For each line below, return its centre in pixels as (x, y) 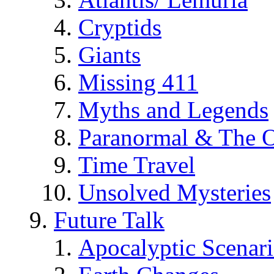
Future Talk (109, 220)
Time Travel (137, 165)
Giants (109, 54)
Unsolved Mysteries (175, 192)
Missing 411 (138, 82)
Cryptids (120, 27)
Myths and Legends (173, 109)
